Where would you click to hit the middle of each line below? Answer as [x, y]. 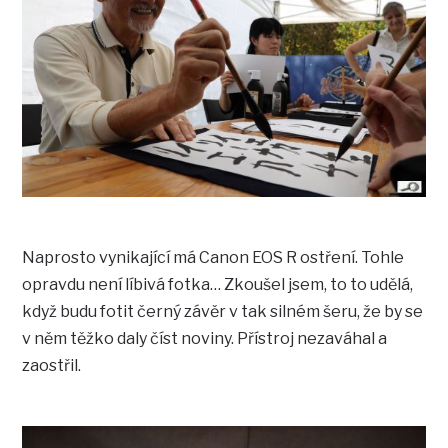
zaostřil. [52, 365]
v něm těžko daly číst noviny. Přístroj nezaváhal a [205, 338]
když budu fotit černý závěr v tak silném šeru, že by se [223, 311]
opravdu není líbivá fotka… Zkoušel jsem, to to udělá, [218, 284]
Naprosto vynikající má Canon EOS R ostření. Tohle [213, 257]
